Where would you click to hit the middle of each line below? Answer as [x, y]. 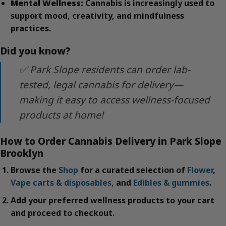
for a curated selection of [132, 170]
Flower [200, 170]
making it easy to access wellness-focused [115, 99]
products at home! [61, 115]
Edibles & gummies [171, 183]
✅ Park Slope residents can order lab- [105, 69]
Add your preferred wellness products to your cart [112, 201]
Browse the [34, 170]
